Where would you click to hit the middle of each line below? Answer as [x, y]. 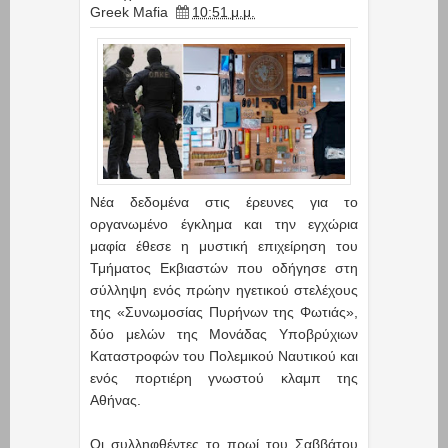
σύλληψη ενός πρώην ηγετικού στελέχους [224, 290]
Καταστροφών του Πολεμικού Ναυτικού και [224, 356]
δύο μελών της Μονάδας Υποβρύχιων [224, 334]
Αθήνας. [117, 400]
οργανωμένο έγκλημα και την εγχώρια [224, 224]
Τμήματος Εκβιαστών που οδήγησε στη [224, 268]
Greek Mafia [129, 11]
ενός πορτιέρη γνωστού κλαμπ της [224, 378]
